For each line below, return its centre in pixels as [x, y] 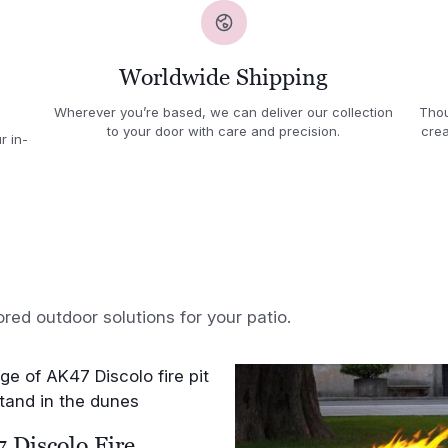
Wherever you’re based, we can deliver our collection [224, 111]
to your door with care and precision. [224, 130]
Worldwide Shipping [224, 77]
